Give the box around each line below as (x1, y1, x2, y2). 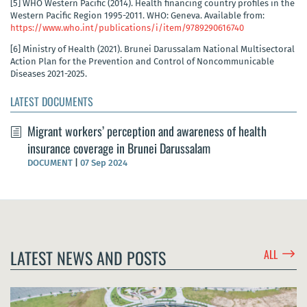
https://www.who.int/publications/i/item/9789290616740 (10, 23, 244, 34)
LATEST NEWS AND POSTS (10, 245, 166, 271)
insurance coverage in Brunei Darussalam (27, 139, 210, 158)
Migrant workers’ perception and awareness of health (27, 122, 267, 140)
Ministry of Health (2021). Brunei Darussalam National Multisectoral (21, 44, 295, 55)
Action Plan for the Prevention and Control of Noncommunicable (10, 56, 274, 67)
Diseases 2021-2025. (10, 69, 87, 79)
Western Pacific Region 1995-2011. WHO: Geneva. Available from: (10, 10, 265, 21)
